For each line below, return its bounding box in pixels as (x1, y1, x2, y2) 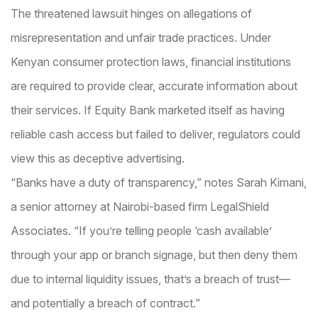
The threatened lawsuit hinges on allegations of (11, 6, 252, 21)
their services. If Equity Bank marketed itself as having (11, 103, 285, 118)
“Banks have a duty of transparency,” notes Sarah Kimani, (11, 175, 307, 190)
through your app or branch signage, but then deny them (11, 248, 297, 263)
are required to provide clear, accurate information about (11, 79, 297, 94)
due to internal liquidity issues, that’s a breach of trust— (11, 272, 290, 287)
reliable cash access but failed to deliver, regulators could (11, 127, 300, 142)
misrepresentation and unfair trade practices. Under (11, 31, 271, 45)
